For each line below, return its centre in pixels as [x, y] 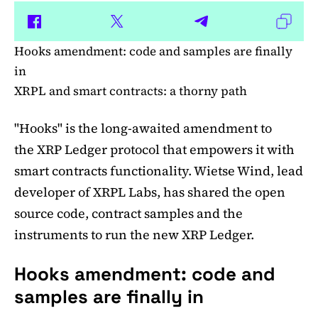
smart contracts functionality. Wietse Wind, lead [159, 171]
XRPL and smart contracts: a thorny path [131, 91]
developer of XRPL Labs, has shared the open [150, 192]
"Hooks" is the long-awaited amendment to [143, 128]
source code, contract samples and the [128, 214]
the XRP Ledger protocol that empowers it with [154, 150]
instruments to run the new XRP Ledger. [134, 235]
